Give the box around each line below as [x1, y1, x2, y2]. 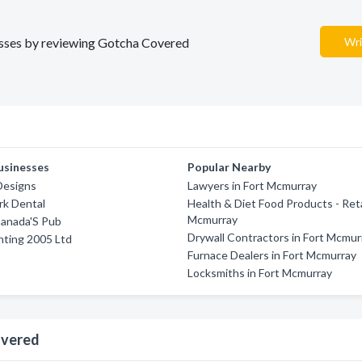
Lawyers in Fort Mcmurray [187, 179, 318, 192]
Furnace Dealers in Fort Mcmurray [187, 248, 357, 262]
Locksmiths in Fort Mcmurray [187, 266, 333, 280]
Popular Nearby [187, 160, 271, 174]
